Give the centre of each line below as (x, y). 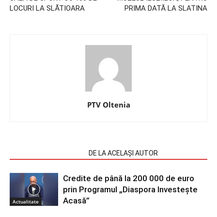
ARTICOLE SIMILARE (46, 153)
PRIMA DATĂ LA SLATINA (166, 8)
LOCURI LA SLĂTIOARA (47, 8)
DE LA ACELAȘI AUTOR (123, 153)
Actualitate (26, 202)
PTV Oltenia (108, 104)
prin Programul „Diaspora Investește (130, 189)
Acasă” (76, 200)
